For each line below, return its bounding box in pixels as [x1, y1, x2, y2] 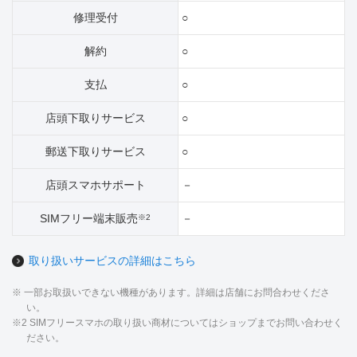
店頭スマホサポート [45, 178, 146, 191]
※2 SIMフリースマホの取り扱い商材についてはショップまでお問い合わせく [12, 316, 343, 328]
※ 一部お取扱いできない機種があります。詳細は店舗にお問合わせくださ [12, 286, 330, 298]
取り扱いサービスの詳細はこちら [28, 253, 196, 267]
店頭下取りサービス [45, 111, 146, 124]
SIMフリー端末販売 [40, 211, 138, 225]
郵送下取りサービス [45, 144, 146, 158]
